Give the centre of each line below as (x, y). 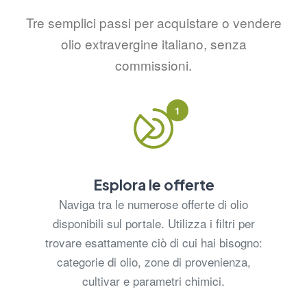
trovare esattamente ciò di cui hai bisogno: (153, 242)
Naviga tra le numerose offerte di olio (153, 204)
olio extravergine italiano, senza (153, 43)
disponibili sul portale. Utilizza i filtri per (153, 223)
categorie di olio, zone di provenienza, (153, 261)
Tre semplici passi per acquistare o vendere (153, 22)
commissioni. (153, 64)
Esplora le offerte (153, 184)
